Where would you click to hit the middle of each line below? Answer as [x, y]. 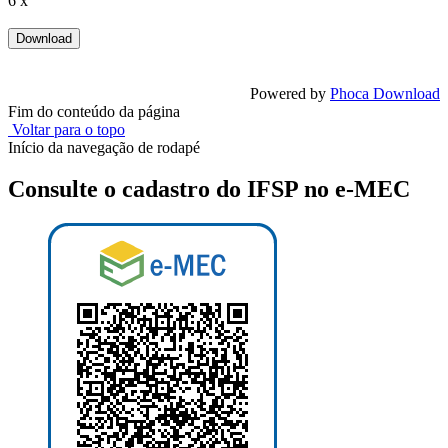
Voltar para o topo [66, 129]
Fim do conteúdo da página [94, 111]
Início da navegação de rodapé [104, 147]
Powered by [290, 93]
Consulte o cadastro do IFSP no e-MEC [209, 189]
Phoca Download [385, 93]
